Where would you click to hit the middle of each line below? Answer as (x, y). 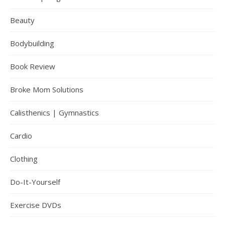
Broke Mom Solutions (47, 89)
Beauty (22, 20)
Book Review (33, 66)
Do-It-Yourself (35, 182)
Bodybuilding (32, 43)
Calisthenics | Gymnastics (54, 112)
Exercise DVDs (36, 205)
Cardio (21, 135)
